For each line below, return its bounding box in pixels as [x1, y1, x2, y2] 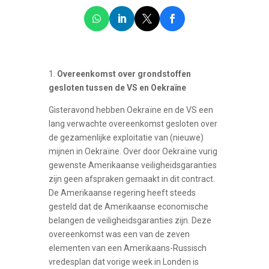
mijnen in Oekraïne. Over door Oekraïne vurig [48, 146, 217, 156]
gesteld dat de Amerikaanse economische [48, 201, 208, 211]
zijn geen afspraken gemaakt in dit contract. [48, 174, 215, 184]
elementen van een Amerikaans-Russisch [48, 243, 207, 253]
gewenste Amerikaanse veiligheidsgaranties [48, 160, 217, 170]
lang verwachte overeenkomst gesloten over [48, 118, 217, 128]
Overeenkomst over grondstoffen [56, 68, 191, 79]
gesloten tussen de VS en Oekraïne [48, 82, 186, 92]
